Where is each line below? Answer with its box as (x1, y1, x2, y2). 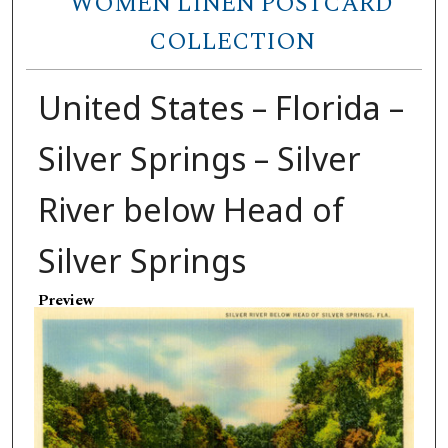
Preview (37, 288, 94, 312)
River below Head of (37, 187, 344, 231)
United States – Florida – (37, 85, 404, 129)
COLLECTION (148, 24, 315, 61)
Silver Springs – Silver (37, 136, 361, 180)
